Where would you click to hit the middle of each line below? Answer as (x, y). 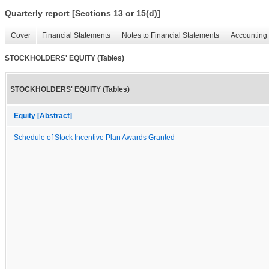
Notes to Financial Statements (171, 36)
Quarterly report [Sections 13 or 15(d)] (83, 14)
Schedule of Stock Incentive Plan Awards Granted (94, 137)
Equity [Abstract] (43, 116)
